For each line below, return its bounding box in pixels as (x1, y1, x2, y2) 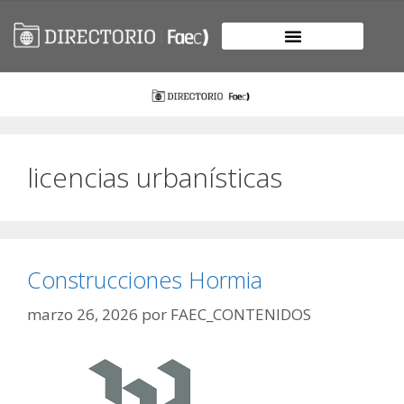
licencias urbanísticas (27, 159, 282, 197)
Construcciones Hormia (27, 264, 262, 296)
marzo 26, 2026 (27, 303, 138, 325)
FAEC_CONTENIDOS (170, 303, 311, 325)
